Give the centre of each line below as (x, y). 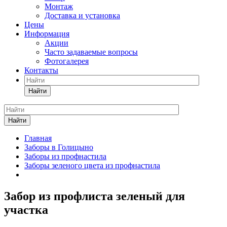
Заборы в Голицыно (59, 147)
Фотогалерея (67, 61)
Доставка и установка (82, 15)
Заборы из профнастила (65, 156)
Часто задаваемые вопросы (91, 52)
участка (26, 210)
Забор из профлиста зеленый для (94, 196)
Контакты (41, 70)
